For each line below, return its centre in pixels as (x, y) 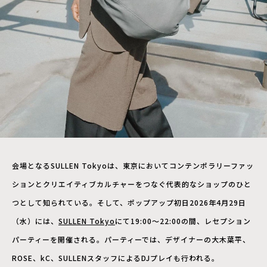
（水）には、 (35, 221)
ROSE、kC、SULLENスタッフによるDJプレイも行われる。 (116, 258)
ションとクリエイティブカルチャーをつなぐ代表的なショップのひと (132, 184)
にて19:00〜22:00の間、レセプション (183, 221)
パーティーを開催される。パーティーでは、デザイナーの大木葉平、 (131, 240)
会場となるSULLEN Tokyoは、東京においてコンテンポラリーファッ (133, 166)
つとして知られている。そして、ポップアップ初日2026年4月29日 (129, 203)
